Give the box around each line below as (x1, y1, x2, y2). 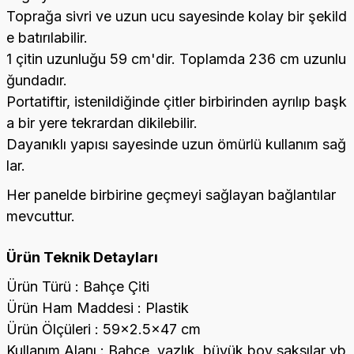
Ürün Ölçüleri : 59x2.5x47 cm (6, 321, 201, 337)
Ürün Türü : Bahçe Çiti (6, 278, 149, 295)
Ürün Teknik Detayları (6, 249, 158, 265)
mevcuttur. (6, 208, 75, 224)
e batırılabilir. (6, 29, 88, 46)
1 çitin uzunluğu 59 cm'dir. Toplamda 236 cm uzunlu (6, 51, 346, 67)
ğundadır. (6, 72, 67, 88)
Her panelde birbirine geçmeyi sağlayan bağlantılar (6, 186, 336, 203)
